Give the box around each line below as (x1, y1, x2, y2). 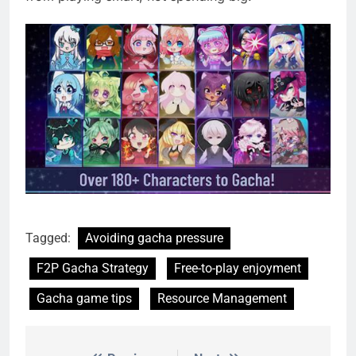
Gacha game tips (37, 290, 132, 306)
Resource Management (157, 290, 287, 306)
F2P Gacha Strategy (37, 260, 149, 276)
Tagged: (25, 230, 74, 246)
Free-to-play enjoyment (174, 260, 301, 276)
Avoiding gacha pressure (85, 230, 223, 246)
